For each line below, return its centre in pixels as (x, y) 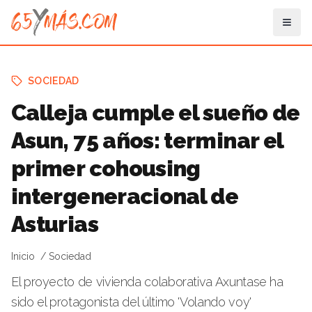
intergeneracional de (125, 196)
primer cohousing (106, 168)
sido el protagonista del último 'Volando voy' (131, 302)
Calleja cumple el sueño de (156, 112)
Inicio (23, 256)
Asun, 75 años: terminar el (147, 140)
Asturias (55, 224)
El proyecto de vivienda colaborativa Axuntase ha (147, 282)
